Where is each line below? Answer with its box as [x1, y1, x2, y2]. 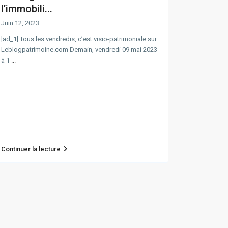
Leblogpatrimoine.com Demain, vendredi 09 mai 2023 [1, 46, 157, 54]
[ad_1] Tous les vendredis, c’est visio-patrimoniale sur [1, 35, 157, 43]
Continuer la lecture [1, 145, 61, 153]
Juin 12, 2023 [1, 19, 39, 27]
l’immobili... [1, 3, 52, 15]
